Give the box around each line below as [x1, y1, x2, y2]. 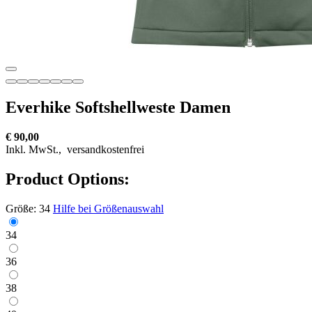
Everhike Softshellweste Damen [6, 97, 231, 116]
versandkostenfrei [64, 143, 144, 155]
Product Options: [6, 169, 130, 188]
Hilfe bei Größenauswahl [53, 202, 164, 214]
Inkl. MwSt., [6, 143, 64, 155]
